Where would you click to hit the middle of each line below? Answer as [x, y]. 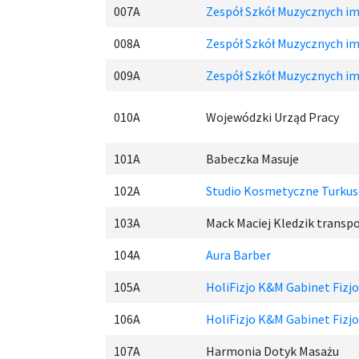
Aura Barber [238, 255]
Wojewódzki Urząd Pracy [272, 117]
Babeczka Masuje [252, 159]
